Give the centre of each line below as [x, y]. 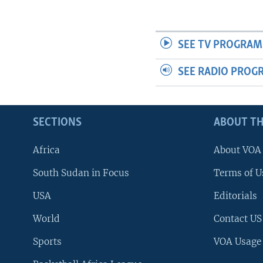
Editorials [235, 196]
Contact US [238, 219]
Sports [47, 242]
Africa [46, 150]
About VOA [237, 150]
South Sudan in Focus [81, 173]
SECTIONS [57, 123]
